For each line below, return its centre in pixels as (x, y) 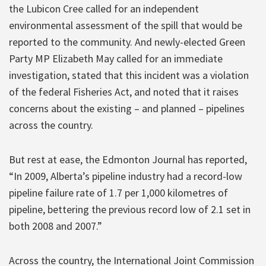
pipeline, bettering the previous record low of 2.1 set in (130, 209)
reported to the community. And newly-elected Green (127, 42)
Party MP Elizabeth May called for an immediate (116, 58)
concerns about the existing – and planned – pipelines (127, 108)
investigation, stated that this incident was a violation (129, 75)
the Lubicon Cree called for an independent (104, 8)
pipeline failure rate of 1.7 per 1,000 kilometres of (118, 192)
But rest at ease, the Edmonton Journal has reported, (128, 159)
